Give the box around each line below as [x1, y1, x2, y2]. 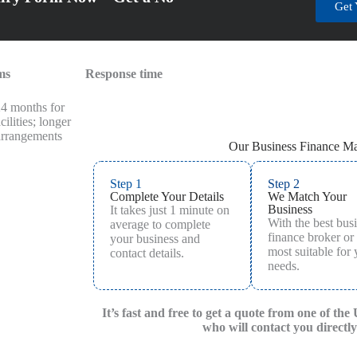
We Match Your [268, 189, 347, 203]
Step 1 [109, 176, 142, 190]
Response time [84, 66, 163, 80]
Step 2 [268, 176, 300, 190]
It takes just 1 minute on [109, 202, 229, 217]
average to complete [109, 217, 210, 231]
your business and [109, 231, 200, 245]
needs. [268, 258, 300, 273]
